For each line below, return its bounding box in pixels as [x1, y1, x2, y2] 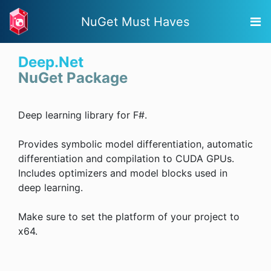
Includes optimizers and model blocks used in [18, 167, 227, 180]
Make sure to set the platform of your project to [18, 211, 240, 223]
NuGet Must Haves [81, 14, 189, 29]
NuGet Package [18, 69, 128, 87]
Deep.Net [18, 53, 83, 71]
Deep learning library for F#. [18, 109, 147, 122]
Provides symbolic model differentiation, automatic [18, 138, 253, 151]
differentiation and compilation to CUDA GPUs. [18, 152, 234, 165]
